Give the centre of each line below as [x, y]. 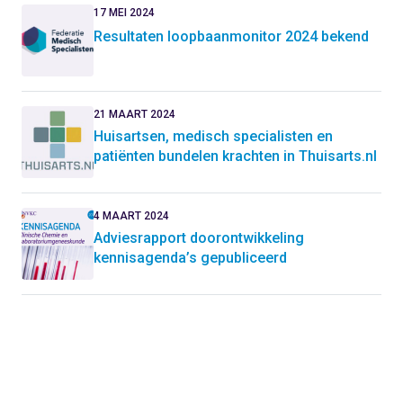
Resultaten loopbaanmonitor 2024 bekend [231, 36]
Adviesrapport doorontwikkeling [199, 238]
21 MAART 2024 [134, 114]
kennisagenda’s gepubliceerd [190, 258]
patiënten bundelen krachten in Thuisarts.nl [235, 156]
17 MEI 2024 [124, 13]
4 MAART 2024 [131, 216]
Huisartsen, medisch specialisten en [213, 136]
